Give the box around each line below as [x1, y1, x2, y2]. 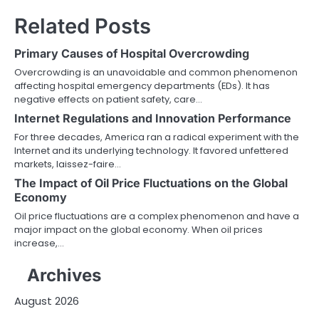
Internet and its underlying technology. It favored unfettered [14, 143, 288, 157]
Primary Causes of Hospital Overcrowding [14, 46, 249, 61]
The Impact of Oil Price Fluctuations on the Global [14, 175, 288, 190]
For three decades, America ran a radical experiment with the [14, 130, 299, 144]
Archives [27, 264, 101, 286]
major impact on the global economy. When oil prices [14, 222, 263, 236]
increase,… [14, 236, 64, 250]
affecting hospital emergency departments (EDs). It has [14, 78, 270, 93]
